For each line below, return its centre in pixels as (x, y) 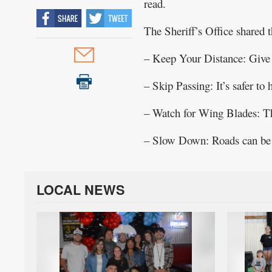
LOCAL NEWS (81, 190)
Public (26, 22)
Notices (29, 37)
